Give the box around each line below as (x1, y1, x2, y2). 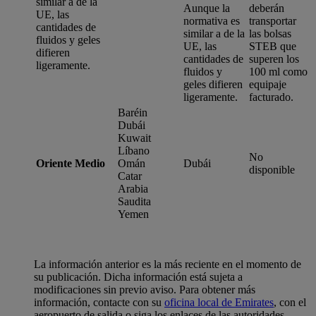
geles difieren (183, 78, 243, 90)
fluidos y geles (36, 33, 100, 46)
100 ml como (249, 65, 308, 78)
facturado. (249, 90, 293, 103)
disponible (249, 163, 295, 176)
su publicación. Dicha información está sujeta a (34, 270, 243, 283)
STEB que (249, 39, 296, 52)
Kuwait (118, 131, 151, 144)
